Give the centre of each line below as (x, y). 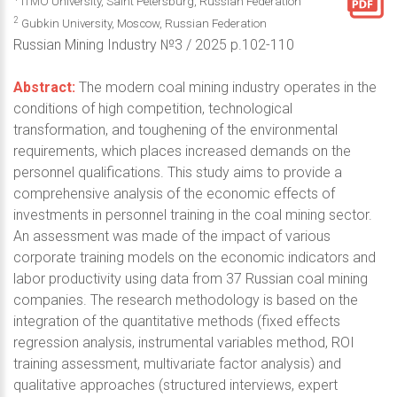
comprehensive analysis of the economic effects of (174, 193)
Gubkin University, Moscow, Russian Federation (143, 23)
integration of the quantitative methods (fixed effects (177, 321)
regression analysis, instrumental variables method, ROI (184, 342)
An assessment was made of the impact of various (172, 236)
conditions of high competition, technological (153, 108)
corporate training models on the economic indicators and (195, 257)
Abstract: (44, 87)
